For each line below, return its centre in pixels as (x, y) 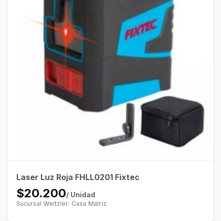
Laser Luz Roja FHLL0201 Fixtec (78, 177)
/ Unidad (80, 194)
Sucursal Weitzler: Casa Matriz (61, 203)
